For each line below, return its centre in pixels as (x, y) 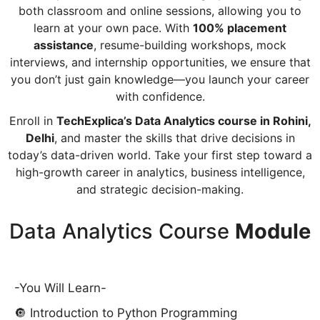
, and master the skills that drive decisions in (174, 137)
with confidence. (160, 96)
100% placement (240, 27)
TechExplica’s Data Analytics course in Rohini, (184, 120)
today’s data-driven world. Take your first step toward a (160, 155)
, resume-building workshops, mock (190, 45)
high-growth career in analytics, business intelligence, (160, 172)
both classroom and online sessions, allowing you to (160, 10)
